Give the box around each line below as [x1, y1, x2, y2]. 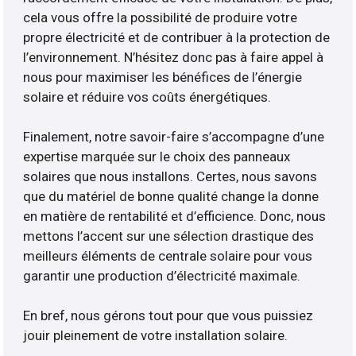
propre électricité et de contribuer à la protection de [23, 29, 331, 46]
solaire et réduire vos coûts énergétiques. [23, 89, 272, 106]
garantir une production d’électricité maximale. [23, 268, 301, 284]
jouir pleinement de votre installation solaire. [23, 327, 288, 344]
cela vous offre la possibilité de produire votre [23, 10, 298, 26]
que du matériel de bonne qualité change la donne [23, 188, 319, 205]
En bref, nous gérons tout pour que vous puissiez [23, 308, 314, 324]
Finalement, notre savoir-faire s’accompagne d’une [23, 129, 325, 145]
